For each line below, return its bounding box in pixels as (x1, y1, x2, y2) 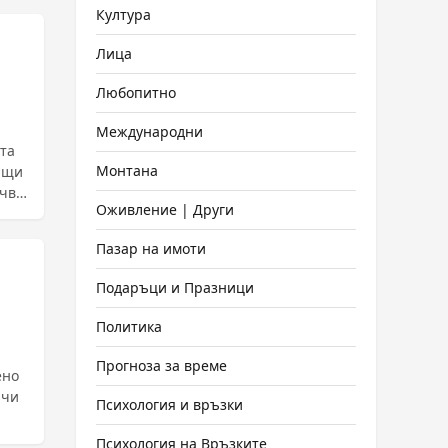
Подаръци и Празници (96, 278, 254, 297)
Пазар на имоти (96, 239, 206, 258)
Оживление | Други (96, 200, 234, 219)
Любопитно (96, 83, 176, 102)
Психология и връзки (96, 395, 243, 414)
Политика (96, 317, 162, 336)
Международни (96, 122, 203, 141)
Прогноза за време (96, 356, 227, 375)
